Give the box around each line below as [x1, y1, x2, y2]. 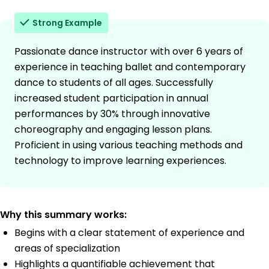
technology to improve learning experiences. [14, 154, 226, 168]
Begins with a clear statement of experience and [14, 226, 244, 240]
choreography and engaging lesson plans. [14, 122, 212, 137]
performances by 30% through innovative [14, 107, 210, 121]
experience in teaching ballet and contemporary [14, 60, 246, 74]
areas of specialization [14, 241, 120, 256]
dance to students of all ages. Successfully [14, 76, 213, 90]
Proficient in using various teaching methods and [14, 138, 243, 153]
